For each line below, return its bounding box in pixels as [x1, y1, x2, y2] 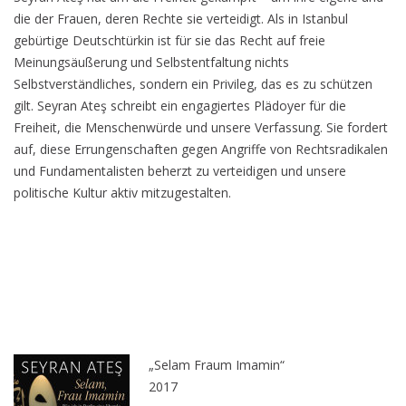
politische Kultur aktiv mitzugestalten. [14, 184, 231, 201]
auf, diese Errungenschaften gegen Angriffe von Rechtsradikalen [14, 140, 388, 158]
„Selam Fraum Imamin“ [149, 356, 285, 373]
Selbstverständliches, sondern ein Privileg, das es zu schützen [14, 75, 372, 92]
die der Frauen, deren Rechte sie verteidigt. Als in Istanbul [14, 10, 348, 27]
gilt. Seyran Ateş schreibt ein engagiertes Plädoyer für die [14, 97, 346, 114]
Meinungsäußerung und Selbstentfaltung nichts [14, 53, 289, 71]
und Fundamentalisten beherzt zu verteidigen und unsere [14, 162, 346, 179]
